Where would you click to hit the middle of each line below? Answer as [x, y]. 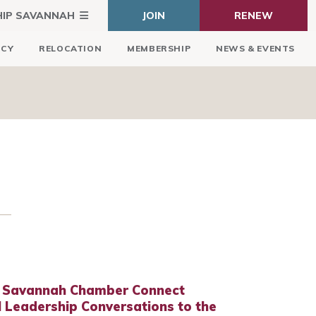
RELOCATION [71, 48]
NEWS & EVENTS [255, 48]
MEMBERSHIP [159, 48]
